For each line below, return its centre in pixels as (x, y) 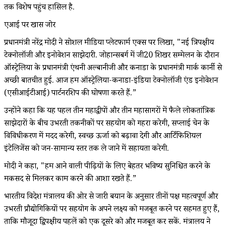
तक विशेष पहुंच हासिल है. (39, 8)
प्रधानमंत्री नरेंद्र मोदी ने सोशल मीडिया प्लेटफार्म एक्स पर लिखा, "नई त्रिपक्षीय (109, 43)
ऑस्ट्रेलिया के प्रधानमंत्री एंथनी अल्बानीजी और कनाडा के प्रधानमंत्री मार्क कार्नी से (113, 69)
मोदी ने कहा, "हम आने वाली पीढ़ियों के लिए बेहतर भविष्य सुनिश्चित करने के (107, 167)
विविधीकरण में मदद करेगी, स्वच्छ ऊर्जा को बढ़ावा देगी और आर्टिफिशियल (103, 137)
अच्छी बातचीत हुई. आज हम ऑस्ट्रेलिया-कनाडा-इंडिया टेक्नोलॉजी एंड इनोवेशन (111, 81)
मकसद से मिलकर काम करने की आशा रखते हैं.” (70, 180)
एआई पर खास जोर (30, 26)
